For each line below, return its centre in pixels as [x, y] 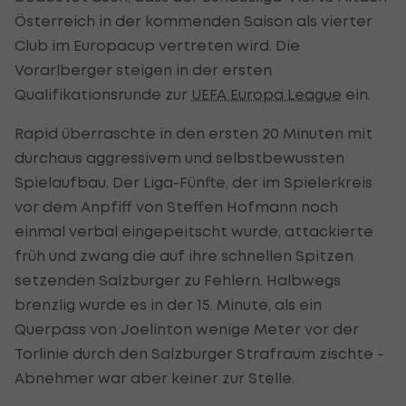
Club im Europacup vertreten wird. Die [157, 46]
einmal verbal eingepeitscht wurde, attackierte [194, 232]
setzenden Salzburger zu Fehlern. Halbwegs [178, 280]
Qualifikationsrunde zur [103, 95]
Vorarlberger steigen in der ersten [143, 70]
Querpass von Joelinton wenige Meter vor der [187, 329]
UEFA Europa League [266, 95]
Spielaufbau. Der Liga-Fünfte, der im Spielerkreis [193, 183]
